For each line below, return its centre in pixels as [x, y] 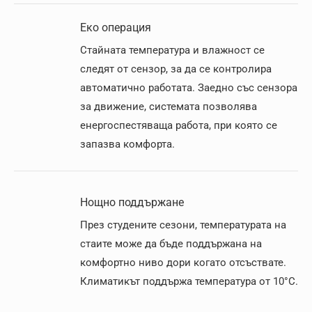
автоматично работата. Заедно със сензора [189, 88]
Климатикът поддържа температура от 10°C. [189, 281]
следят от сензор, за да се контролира [176, 69]
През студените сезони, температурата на [183, 225]
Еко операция [116, 28]
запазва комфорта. [127, 144]
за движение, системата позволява [169, 107]
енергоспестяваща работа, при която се [179, 125]
